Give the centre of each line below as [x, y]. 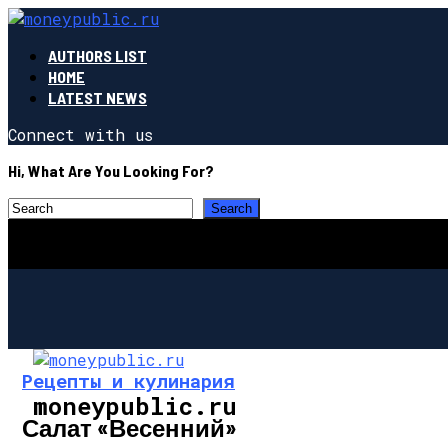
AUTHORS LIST [97, 55]
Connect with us [80, 134]
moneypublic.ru [135, 405]
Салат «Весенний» [129, 427]
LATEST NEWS [97, 97]
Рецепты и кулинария [128, 380]
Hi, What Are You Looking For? [111, 170]
